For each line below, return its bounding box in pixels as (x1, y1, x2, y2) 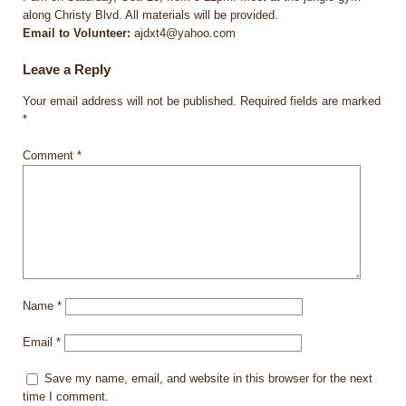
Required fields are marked (240, 94, 381, 109)
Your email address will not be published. (23, 94, 237, 109)
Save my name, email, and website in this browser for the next (44, 372, 372, 386)
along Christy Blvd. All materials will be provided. (23, 7, 278, 22)
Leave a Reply (23, 61, 111, 77)
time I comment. (23, 390, 109, 404)
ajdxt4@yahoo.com (130, 25, 236, 40)
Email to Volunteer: (23, 25, 130, 40)
